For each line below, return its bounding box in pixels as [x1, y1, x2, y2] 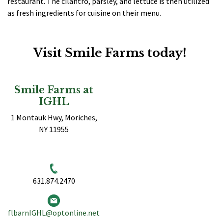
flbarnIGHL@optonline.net [8, 207, 100, 218]
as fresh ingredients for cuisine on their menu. [7, 7, 163, 18]
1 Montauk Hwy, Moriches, [10, 112, 97, 122]
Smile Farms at [14, 83, 93, 96]
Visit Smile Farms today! [33, 45, 187, 60]
